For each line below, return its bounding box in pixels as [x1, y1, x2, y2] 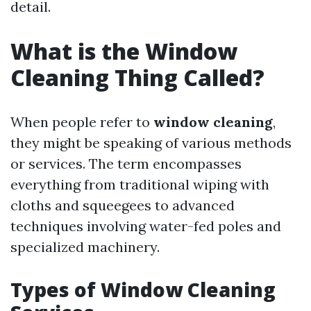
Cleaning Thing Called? [10, 62, 264, 92]
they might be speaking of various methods [10, 134, 292, 151]
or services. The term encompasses [10, 155, 242, 172]
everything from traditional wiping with [10, 176, 269, 193]
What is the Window [10, 36, 237, 66]
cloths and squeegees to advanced [10, 196, 235, 214]
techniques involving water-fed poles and [10, 217, 281, 235]
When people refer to [10, 113, 153, 131]
